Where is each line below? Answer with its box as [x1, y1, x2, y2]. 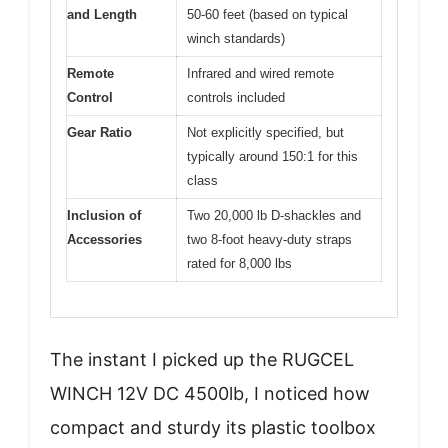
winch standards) [187, 31, 285, 46]
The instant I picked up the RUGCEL [50, 348, 354, 370]
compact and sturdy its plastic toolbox [50, 416, 376, 438]
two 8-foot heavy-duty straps [187, 232, 352, 247]
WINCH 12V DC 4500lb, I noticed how [50, 382, 370, 404]
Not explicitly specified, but [187, 125, 344, 140]
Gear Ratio [67, 125, 132, 140]
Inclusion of [67, 208, 141, 223]
